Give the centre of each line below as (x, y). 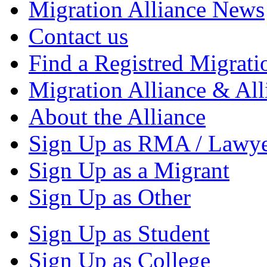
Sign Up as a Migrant (129, 170)
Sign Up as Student (119, 234)
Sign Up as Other (110, 197)
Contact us (78, 36)
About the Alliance (117, 117)
